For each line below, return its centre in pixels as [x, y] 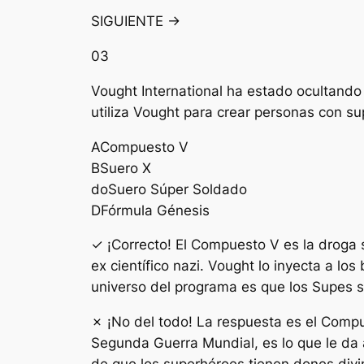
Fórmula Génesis [155, 210]
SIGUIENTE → [136, 22]
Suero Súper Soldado [178, 189]
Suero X [126, 168]
